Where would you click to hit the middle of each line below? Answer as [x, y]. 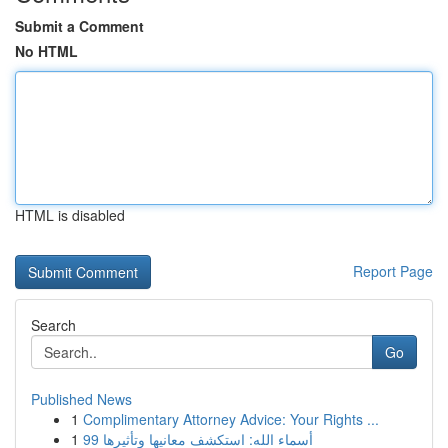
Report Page [393, 271]
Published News [81, 399]
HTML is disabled [70, 215]
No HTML [46, 51]
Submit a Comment [79, 26]
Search [53, 325]
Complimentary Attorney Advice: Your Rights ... [231, 419]
